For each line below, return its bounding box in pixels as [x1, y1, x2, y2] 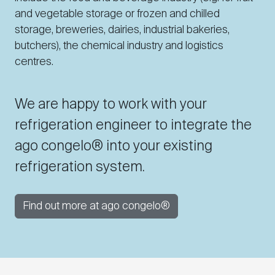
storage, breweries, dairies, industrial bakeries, [15, 25, 230, 36]
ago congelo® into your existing [15, 139, 212, 154]
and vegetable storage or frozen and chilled [15, 9, 220, 20]
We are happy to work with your [15, 98, 207, 112]
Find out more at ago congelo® [23, 201, 170, 212]
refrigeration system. [15, 160, 145, 175]
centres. [15, 56, 56, 68]
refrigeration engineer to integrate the [15, 118, 252, 133]
